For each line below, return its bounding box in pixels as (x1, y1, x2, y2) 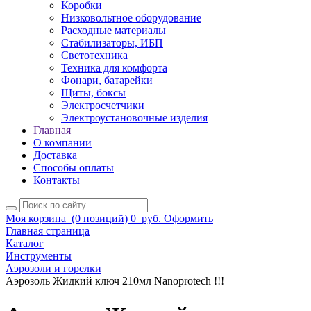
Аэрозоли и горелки (6, 262, 101, 275)
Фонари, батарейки (61, 74, 153, 87)
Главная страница (6, 225, 90, 237)
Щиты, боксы (61, 87, 126, 99)
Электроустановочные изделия (61, 112, 208, 124)
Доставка (33, 149, 77, 162)
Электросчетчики (61, 99, 144, 112)
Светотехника (61, 49, 128, 62)
